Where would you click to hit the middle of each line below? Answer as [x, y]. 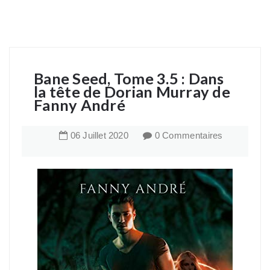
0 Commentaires [189, 135]
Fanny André [80, 105]
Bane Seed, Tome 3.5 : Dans [129, 78]
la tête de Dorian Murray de [132, 92]
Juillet [94, 135]
